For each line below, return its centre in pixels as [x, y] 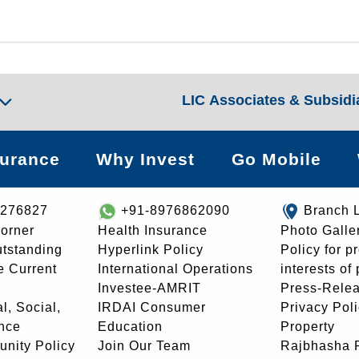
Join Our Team [144, 345]
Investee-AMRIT [149, 288]
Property [308, 326]
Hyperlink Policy [151, 249]
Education [130, 326]
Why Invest [145, 159]
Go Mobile [276, 159]
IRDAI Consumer [152, 307]
